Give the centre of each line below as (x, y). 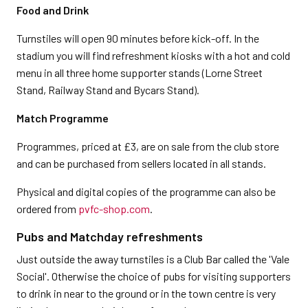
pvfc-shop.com (114, 208)
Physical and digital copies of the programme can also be (146, 191)
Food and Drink (53, 10)
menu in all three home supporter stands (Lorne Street (140, 72)
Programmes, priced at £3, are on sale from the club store (148, 146)
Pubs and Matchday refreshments (110, 236)
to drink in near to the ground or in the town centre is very (146, 293)
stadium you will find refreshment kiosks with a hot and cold (153, 55)
